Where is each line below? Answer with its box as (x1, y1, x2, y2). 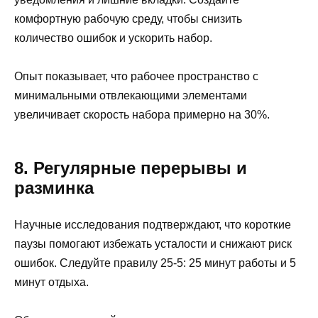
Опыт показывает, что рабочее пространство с (14, 70, 258, 83)
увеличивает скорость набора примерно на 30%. (14, 109, 270, 121)
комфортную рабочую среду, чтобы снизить (14, 13, 242, 26)
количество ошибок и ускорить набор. (14, 32, 212, 45)
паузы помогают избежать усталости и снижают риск (14, 238, 292, 251)
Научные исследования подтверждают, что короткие (14, 219, 291, 231)
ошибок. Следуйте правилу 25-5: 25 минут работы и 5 (14, 257, 296, 270)
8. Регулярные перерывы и (14, 158, 247, 178)
